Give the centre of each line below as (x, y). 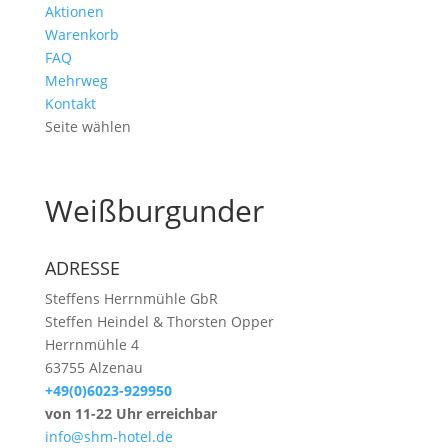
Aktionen (74, 11)
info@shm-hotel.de (108, 436)
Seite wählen (87, 126)
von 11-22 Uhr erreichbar (130, 413)
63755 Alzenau (93, 367)
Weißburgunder (154, 210)
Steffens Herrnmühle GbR (131, 298)
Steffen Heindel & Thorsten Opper (159, 321)
